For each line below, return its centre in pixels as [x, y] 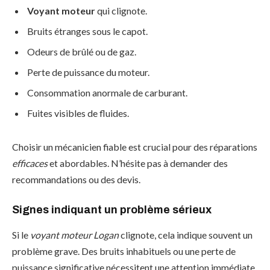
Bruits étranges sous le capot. [87, 31]
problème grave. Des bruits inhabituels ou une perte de [124, 251]
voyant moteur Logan [74, 234]
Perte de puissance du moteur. [88, 72]
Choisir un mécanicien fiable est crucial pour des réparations [135, 146]
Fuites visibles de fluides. [78, 113]
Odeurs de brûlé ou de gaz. [82, 51]
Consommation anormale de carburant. [107, 92]
